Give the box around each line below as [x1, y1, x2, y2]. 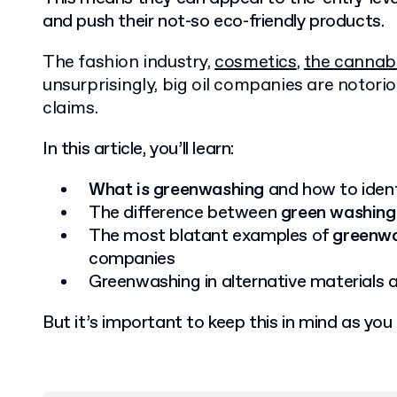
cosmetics [214, 51, 297, 74]
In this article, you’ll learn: [43, 137, 234, 161]
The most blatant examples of [89, 224, 333, 248]
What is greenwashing [89, 178, 264, 202]
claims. [43, 97, 98, 121]
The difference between [89, 201, 281, 225]
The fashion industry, [43, 51, 215, 74]
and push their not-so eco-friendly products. [43, 10, 385, 34]
